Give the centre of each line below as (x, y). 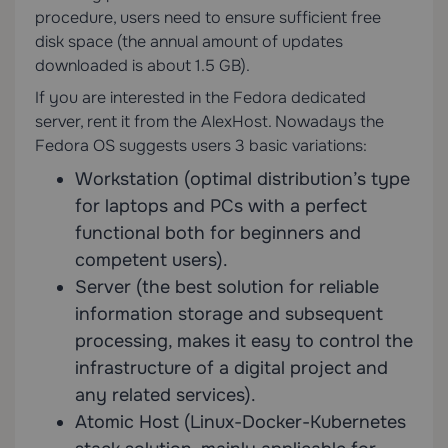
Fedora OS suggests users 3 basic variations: (201, 146)
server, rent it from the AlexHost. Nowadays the (209, 122)
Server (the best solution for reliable (227, 287)
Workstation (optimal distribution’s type (242, 179)
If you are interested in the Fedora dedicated (200, 98)
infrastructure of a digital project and (231, 368)
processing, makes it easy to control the (244, 341)
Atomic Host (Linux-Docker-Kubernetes (240, 422)
